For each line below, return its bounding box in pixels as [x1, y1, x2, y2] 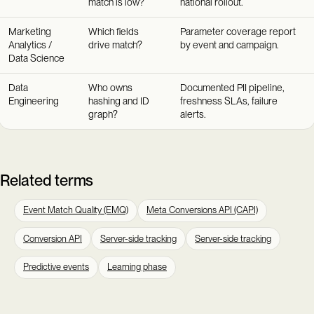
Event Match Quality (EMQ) [23, 205, 128, 216]
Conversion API [23, 233, 82, 244]
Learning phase [107, 261, 167, 273]
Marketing [8, 26, 52, 38]
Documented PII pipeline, [180, 82, 285, 94]
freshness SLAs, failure [180, 95, 278, 107]
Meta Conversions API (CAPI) [146, 205, 258, 216]
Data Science [8, 53, 65, 64]
